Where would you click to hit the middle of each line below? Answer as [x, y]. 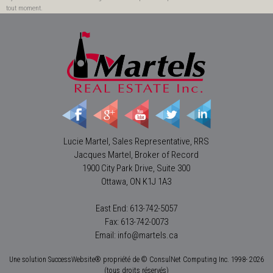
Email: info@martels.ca [136, 236]
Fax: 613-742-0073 [136, 222]
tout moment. [24, 8]
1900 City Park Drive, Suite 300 [136, 168]
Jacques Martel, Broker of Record [136, 155]
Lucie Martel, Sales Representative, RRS [136, 142]
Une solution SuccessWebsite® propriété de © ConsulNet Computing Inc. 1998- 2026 [136, 260]
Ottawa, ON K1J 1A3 [136, 182]
